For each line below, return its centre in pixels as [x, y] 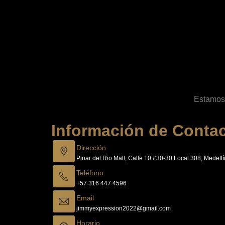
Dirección [91, 148]
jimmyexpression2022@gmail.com [124, 209]
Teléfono [90, 173]
